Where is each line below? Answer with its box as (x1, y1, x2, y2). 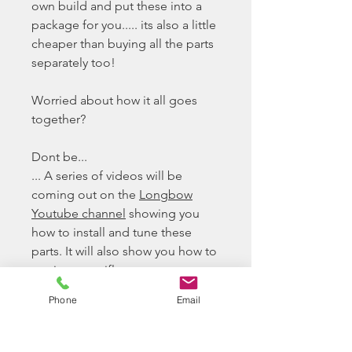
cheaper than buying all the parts (31, 36, 214, 52)
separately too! (31, 55, 115, 71)
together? (31, 112, 86, 127)
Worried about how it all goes (31, 93, 197, 108)
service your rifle (31, 262, 122, 278)
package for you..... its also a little (31, 17, 216, 33)
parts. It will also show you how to (31, 244, 217, 259)
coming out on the (31, 187, 139, 203)
